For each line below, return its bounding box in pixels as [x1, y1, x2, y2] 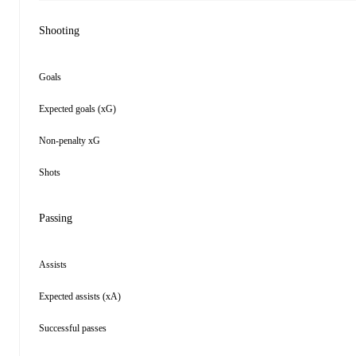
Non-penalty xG [39, 135, 100, 146]
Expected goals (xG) [39, 103, 116, 114]
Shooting [39, 25, 79, 37]
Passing [39, 212, 72, 224]
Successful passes [39, 323, 106, 334]
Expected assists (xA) [39, 291, 121, 302]
